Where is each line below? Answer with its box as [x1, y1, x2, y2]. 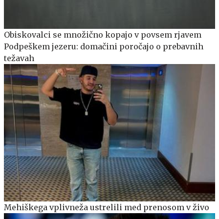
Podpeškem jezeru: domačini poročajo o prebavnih [4, 41, 203, 51]
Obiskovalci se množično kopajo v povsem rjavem [4, 29, 201, 40]
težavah [4, 53, 34, 63]
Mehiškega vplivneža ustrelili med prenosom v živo [4, 202, 209, 212]
